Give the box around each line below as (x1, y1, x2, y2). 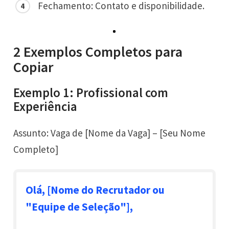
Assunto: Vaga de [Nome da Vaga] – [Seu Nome (13, 127, 206, 140)
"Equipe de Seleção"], (26, 199, 133, 214)
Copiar (13, 58, 54, 77)
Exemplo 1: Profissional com (13, 85, 169, 101)
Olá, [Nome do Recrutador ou (26, 182, 165, 197)
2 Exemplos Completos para (13, 42, 183, 61)
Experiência (13, 99, 78, 115)
